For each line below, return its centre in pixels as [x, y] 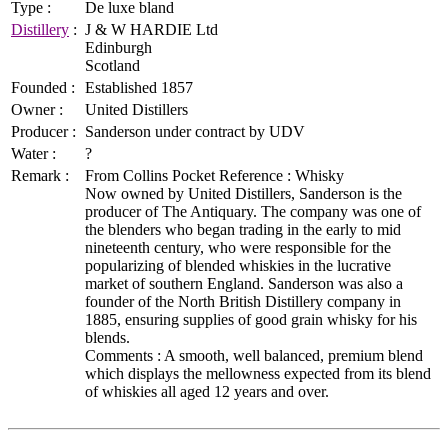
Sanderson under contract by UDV [195, 131]
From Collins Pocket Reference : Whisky [214, 175]
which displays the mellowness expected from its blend [258, 373]
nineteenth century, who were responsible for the [238, 247]
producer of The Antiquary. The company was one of [253, 211]
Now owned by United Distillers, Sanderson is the [243, 193]
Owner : [37, 109]
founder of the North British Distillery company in [243, 301]
